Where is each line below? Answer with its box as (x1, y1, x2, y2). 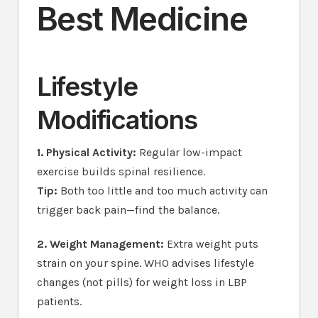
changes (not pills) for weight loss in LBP (36, 275, 247, 289)
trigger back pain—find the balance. (36, 202, 219, 216)
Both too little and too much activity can (57, 183, 268, 197)
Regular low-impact (138, 145, 242, 159)
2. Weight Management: (36, 236, 167, 251)
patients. (36, 294, 82, 308)
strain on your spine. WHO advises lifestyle (36, 256, 254, 270)
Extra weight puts (166, 236, 258, 251)
